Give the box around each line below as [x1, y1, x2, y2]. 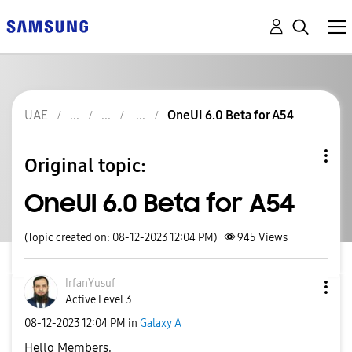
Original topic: [24, 154, 146, 177]
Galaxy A [140, 316, 181, 330]
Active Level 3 [65, 293, 132, 306]
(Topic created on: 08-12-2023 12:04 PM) [24, 231, 217, 244]
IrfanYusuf [65, 277, 115, 290]
